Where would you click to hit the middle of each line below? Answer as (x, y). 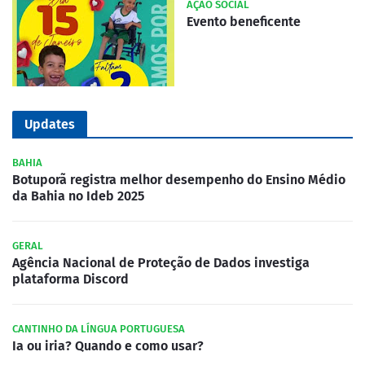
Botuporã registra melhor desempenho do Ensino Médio (179, 180)
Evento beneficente (244, 22)
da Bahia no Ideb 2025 (78, 196)
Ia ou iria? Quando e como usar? (108, 346)
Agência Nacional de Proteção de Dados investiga (161, 263)
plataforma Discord (70, 279)
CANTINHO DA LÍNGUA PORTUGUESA (99, 329)
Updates (50, 125)
